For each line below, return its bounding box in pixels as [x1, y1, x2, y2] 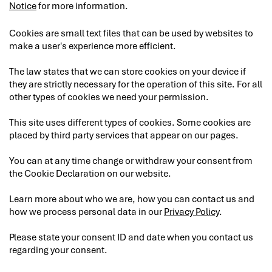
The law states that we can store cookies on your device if [9, 65, 246, 77]
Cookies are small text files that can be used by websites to [9, 27, 253, 39]
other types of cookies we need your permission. [9, 90, 209, 103]
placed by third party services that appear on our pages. [9, 129, 239, 141]
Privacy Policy [164, 205, 219, 217]
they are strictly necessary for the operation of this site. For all [9, 78, 262, 90]
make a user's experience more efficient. [9, 39, 176, 52]
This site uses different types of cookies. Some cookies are [9, 116, 251, 128]
